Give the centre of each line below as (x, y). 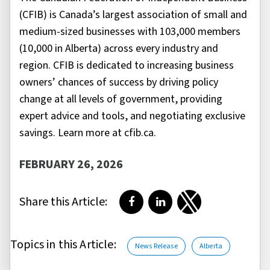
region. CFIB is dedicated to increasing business (127, 65)
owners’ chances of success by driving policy (119, 82)
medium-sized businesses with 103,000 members (130, 31)
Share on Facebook (173, 209)
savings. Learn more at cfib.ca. (88, 133)
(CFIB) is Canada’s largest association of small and (133, 14)
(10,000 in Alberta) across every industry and (119, 48)
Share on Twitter (226, 209)
